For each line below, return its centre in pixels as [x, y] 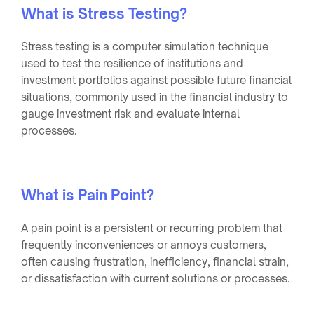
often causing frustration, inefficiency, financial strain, [155, 261]
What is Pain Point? [88, 195]
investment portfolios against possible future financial [156, 80]
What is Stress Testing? [104, 13]
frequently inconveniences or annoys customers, [144, 245]
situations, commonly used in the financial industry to [155, 97]
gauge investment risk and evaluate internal [130, 114]
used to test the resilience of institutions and [132, 63]
